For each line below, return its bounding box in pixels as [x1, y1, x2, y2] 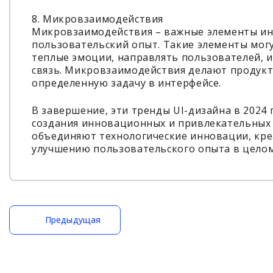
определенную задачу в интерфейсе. [32, 76, 222, 90]
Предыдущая [45, 214, 101, 225]
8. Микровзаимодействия [32, 12, 164, 26]
